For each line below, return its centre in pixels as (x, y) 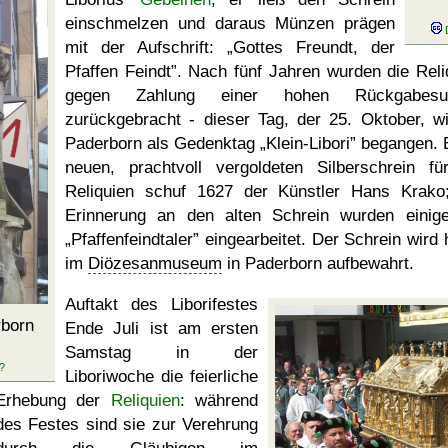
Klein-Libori (308, 143)
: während (219, 400)
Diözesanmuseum (155, 263)
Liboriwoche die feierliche (161, 376)
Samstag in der (161, 352)
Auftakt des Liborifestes (161, 304)
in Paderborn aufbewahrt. (318, 263)
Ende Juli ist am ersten (161, 328)
